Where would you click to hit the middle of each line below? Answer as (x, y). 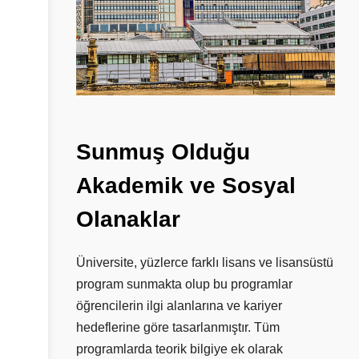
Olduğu (211, 151)
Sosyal (259, 185)
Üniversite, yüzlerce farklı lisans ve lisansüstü (205, 262)
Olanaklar (128, 219)
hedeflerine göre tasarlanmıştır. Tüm (178, 327)
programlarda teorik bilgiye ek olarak (179, 349)
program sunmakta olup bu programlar (184, 284)
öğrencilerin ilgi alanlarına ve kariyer (179, 305)
